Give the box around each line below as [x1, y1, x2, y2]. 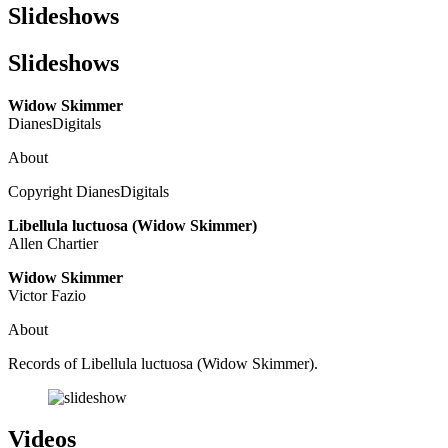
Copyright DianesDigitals [8, 182, 169, 200]
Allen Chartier [8, 234, 98, 252]
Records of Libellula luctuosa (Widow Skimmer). [8, 354, 318, 372]
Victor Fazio [8, 286, 86, 304]
